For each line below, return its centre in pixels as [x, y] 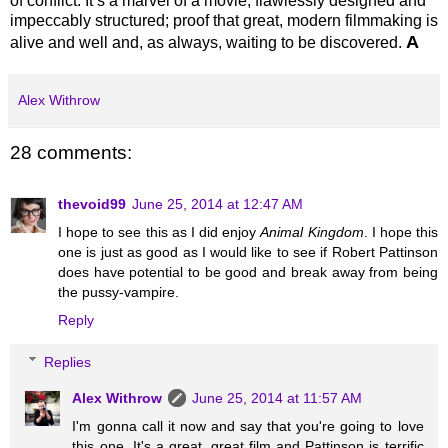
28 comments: [71, 152]
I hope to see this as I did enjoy [159, 231]
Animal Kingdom [312, 231]
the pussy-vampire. [118, 291]
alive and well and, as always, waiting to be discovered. [208, 42]
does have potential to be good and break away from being [248, 271]
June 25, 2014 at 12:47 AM [217, 203]
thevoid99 [92, 203]
